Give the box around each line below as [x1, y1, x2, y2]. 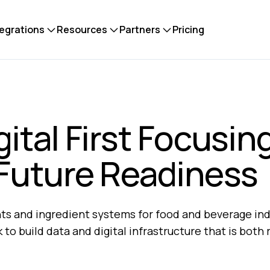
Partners [119, 23, 160, 36]
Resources [56, 23, 107, 36]
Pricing [172, 23, 204, 36]
